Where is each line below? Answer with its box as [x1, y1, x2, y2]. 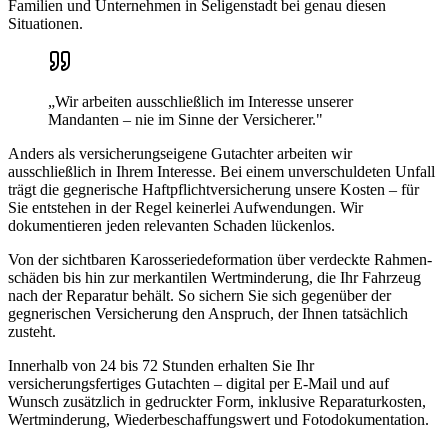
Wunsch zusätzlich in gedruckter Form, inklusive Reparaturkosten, [8, 392, 426, 410]
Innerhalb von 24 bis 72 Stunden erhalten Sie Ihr [8, 356, 314, 374]
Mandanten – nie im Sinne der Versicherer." [48, 110, 323, 128]
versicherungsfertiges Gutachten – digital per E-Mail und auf [8, 374, 389, 392]
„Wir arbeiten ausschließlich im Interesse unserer [48, 92, 353, 110]
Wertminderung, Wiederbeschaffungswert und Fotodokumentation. [8, 410, 429, 428]
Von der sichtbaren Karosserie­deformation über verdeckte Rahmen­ [8, 250, 432, 268]
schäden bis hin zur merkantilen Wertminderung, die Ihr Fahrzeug [8, 268, 421, 286]
